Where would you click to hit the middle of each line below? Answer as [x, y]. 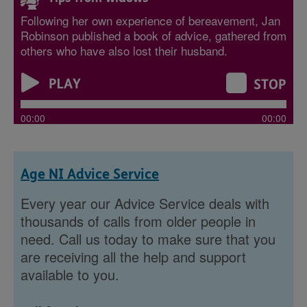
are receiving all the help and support [133, 257]
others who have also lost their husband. [124, 51]
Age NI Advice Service [90, 175]
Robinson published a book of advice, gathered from [153, 36]
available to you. [70, 275]
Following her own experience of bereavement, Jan [150, 21]
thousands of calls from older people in [138, 221]
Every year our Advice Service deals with [145, 204]
